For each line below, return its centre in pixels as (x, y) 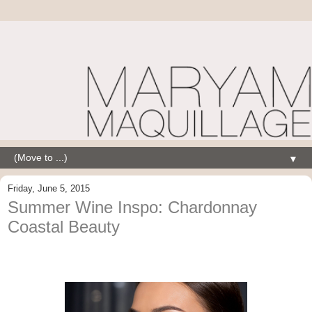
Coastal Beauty (64, 226)
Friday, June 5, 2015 (49, 188)
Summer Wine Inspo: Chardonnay (132, 207)
